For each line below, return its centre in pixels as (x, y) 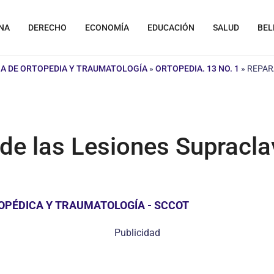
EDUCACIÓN (171, 28)
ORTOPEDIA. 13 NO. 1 (197, 68)
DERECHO (47, 28)
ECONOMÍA (107, 28)
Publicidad (137, 233)
